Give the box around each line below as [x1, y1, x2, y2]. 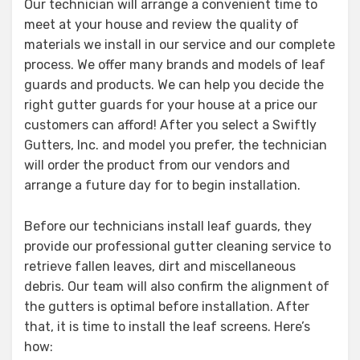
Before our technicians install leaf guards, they [24, 218, 312, 234]
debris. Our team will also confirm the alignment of [24, 278, 329, 294]
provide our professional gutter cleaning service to [24, 238, 331, 254]
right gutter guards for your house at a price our [24, 96, 317, 112]
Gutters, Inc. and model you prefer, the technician [24, 137, 327, 153]
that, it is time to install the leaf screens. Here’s [24, 318, 310, 334]
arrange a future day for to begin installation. [24, 177, 301, 193]
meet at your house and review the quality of [24, 16, 299, 32]
